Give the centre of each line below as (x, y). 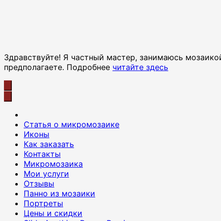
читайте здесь (140, 67)
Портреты (43, 203)
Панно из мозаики (59, 193)
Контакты (42, 154)
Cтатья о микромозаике (72, 124)
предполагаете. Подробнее (58, 67)
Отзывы (39, 183)
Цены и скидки (53, 213)
